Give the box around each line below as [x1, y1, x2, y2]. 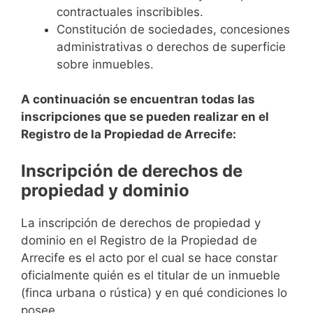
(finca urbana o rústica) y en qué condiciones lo [21, 285, 287, 300]
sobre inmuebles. [57, 57, 154, 71]
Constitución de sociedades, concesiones [57, 22, 290, 36]
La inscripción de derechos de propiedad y [21, 215, 261, 230]
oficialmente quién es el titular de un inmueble [21, 268, 280, 282]
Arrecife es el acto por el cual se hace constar [21, 250, 277, 265]
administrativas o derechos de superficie [57, 39, 286, 54]
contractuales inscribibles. [57, 4, 203, 19]
